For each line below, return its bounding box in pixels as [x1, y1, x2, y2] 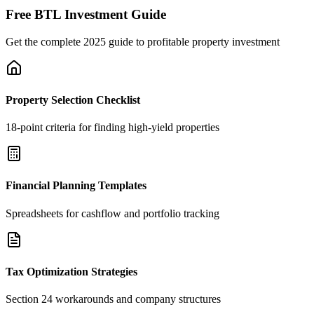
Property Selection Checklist [6, 93, 140, 106]
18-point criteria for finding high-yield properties [6, 121, 219, 134]
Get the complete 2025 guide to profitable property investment [6, 35, 280, 48]
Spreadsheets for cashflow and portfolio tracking [6, 207, 219, 219]
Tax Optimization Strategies [6, 265, 137, 278]
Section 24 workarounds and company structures [6, 293, 221, 306]
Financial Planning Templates [6, 179, 146, 192]
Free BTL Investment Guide [6, 6, 166, 22]
